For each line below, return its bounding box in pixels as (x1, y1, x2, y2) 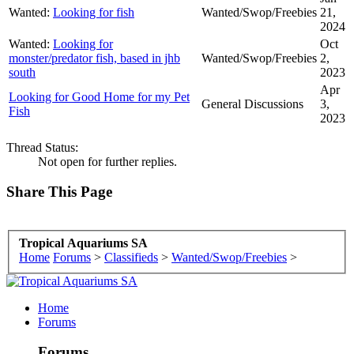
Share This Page (6, 183, 112, 201)
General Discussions (201, 96, 303, 111)
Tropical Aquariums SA (19, 235, 148, 250)
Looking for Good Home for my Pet (9, 89, 190, 104)
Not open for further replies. (38, 154, 177, 168)
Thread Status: (6, 140, 78, 154)
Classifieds (104, 250, 158, 264)
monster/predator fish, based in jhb (9, 51, 180, 65)
